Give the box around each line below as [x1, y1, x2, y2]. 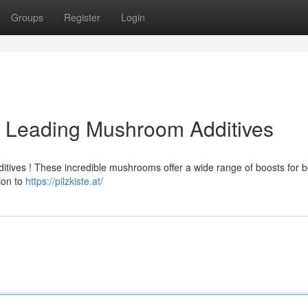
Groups [11, 10, 43, 24]
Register [64, 10, 100, 24]
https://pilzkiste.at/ [25, 174, 103, 188]
